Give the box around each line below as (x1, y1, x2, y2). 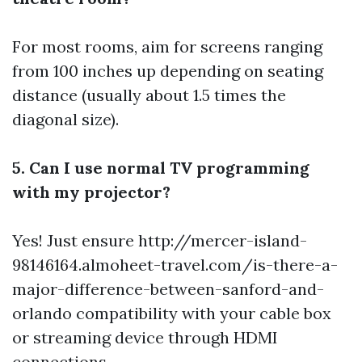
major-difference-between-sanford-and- (12, 279, 324, 299)
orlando (12, 303, 72, 323)
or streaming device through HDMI (12, 327, 278, 347)
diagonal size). (12, 109, 119, 129)
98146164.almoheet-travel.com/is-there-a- (12, 255, 338, 275)
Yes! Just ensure (12, 230, 138, 250)
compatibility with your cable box (72, 303, 331, 323)
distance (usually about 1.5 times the (12, 85, 286, 105)
